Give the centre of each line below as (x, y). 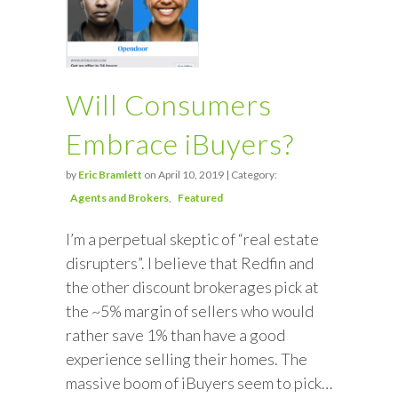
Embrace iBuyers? (180, 143)
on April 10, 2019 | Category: (210, 174)
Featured (200, 197)
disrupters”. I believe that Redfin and (190, 263)
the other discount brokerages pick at (192, 287)
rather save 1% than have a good (175, 334)
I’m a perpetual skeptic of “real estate (192, 239)
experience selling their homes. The (187, 358)
